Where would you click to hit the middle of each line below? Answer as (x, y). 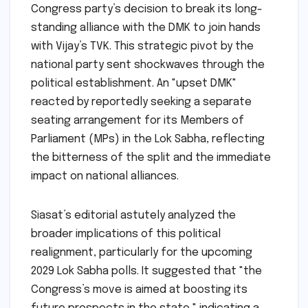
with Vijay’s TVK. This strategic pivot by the (142, 46)
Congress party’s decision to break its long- (147, 9)
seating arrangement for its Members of (137, 120)
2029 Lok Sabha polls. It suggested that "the (146, 271)
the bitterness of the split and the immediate (151, 157)
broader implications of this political (126, 234)
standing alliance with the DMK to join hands (146, 27)
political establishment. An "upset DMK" (134, 83)
